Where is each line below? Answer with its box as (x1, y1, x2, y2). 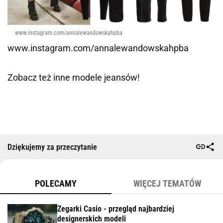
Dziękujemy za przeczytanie (7, 142, 97, 152)
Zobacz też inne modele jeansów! (7, 72, 140, 83)
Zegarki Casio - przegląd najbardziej (57, 204, 174, 214)
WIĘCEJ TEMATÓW (133, 178, 201, 189)
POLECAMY (35, 178, 77, 189)
